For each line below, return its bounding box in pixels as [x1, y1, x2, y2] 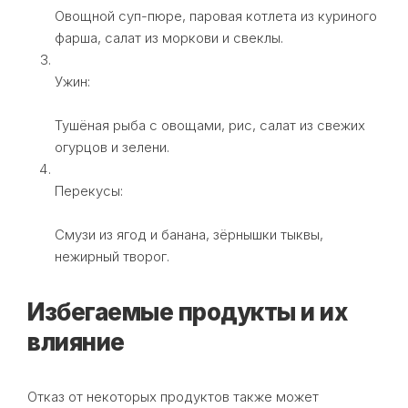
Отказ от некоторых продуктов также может [27, 387, 319, 405]
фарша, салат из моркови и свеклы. [55, 28, 283, 46]
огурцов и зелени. [55, 138, 169, 156]
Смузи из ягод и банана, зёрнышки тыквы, [55, 225, 323, 243]
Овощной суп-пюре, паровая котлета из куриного [55, 6, 377, 25]
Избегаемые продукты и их [27, 297, 347, 326]
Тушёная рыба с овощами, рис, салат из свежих [55, 116, 365, 134]
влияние [27, 327, 125, 356]
